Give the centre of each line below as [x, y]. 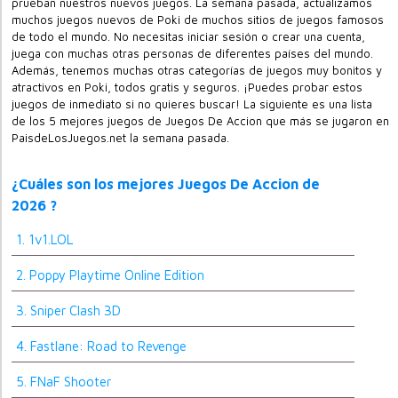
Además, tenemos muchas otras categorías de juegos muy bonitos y [197, 71]
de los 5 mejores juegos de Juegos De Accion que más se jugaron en [201, 121]
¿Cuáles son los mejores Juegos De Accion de [166, 184]
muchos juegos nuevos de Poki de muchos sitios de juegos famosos [198, 20]
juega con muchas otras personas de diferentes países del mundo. [193, 54]
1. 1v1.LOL [45, 240]
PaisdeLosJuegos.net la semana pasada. [121, 138]
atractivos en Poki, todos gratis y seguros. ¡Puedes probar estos [187, 88]
